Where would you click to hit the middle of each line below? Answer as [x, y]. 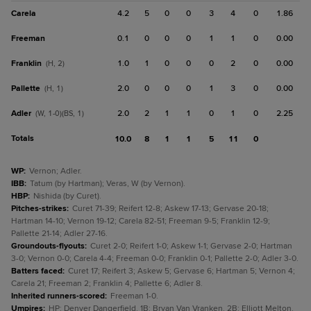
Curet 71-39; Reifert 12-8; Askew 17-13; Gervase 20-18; [170, 209]
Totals [23, 138]
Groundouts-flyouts [48, 246]
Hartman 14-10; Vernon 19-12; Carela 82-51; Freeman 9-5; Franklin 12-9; [141, 221]
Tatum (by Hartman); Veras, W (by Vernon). [108, 184]
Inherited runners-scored [58, 296]
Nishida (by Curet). [67, 196]
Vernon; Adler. [56, 171]
